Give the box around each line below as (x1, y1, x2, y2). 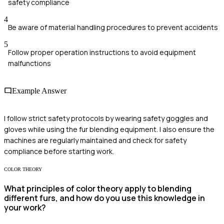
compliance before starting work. (4, 146, 114, 156)
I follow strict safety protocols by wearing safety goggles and (4, 113, 208, 123)
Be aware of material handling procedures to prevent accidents (8, 22, 218, 32)
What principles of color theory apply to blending (4, 182, 191, 194)
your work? (4, 201, 46, 213)
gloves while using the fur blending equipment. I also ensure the (4, 124, 214, 134)
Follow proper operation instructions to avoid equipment (8, 47, 196, 57)
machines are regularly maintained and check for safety (4, 135, 186, 145)
